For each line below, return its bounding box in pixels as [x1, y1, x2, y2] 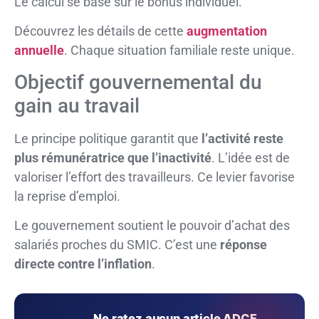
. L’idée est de [211, 150, 290, 165]
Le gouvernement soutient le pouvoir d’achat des [14, 218, 290, 234]
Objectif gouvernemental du [14, 70, 262, 94]
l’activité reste [202, 130, 283, 146]
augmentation [187, 23, 267, 39]
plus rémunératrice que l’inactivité [14, 150, 211, 165]
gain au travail [14, 93, 140, 117]
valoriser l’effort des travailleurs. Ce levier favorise [14, 169, 295, 184]
